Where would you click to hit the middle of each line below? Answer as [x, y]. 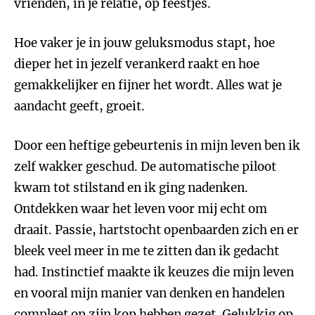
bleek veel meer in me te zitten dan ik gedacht [147, 251]
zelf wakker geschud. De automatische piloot [145, 167]
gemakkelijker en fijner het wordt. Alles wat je [148, 85]
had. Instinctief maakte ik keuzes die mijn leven [154, 272]
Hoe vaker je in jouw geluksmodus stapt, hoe [144, 43]
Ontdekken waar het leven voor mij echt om [141, 209]
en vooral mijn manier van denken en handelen [149, 293]
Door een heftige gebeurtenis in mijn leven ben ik [157, 146]
